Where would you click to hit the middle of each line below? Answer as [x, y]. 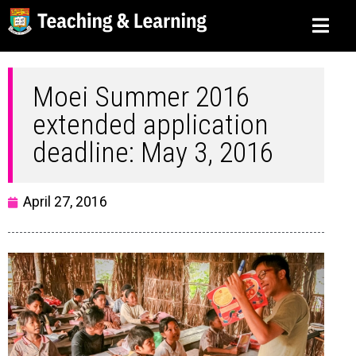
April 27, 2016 [65, 201]
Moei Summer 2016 [141, 97]
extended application [151, 125]
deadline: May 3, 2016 [153, 153]
